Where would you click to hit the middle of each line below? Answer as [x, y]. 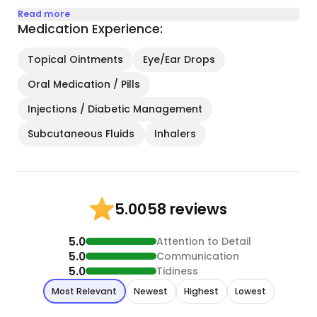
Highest [201, 291]
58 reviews [187, 209]
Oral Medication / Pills [84, 85]
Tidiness [177, 271]
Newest [151, 291]
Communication [198, 256]
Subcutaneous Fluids [81, 134]
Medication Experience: [91, 29]
